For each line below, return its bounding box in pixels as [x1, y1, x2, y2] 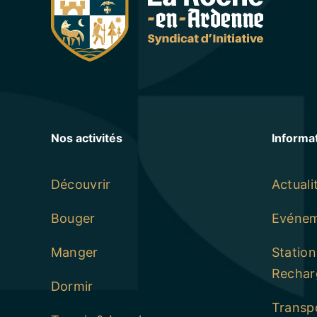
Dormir [50, 278, 93, 294]
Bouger [50, 210, 96, 226]
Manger [50, 244, 98, 260]
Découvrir [50, 176, 111, 192]
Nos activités [50, 130, 122, 145]
